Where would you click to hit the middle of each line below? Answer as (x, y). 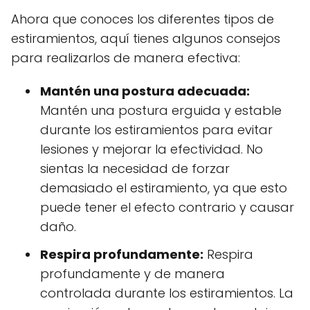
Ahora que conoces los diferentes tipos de (143, 19)
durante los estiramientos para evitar (156, 129)
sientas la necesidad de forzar (135, 168)
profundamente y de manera (133, 273)
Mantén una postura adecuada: (145, 91)
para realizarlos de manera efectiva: (126, 57)
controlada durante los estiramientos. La (167, 293)
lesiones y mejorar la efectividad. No (152, 149)
